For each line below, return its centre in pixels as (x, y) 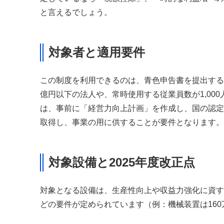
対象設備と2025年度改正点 (122, 162)
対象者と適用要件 (97, 52)
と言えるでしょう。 (76, 12)
